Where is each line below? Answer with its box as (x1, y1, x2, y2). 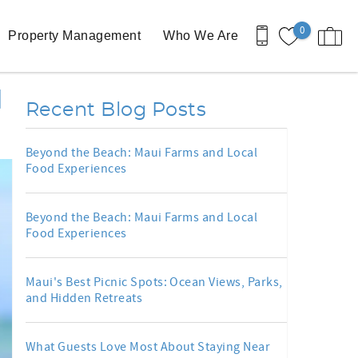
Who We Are (163, 29, 238, 42)
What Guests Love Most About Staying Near (26, 339, 271, 355)
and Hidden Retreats (26, 290, 143, 306)
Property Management (8, 29, 141, 42)
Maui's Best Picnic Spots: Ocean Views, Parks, (26, 274, 283, 290)
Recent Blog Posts (26, 101, 207, 120)
